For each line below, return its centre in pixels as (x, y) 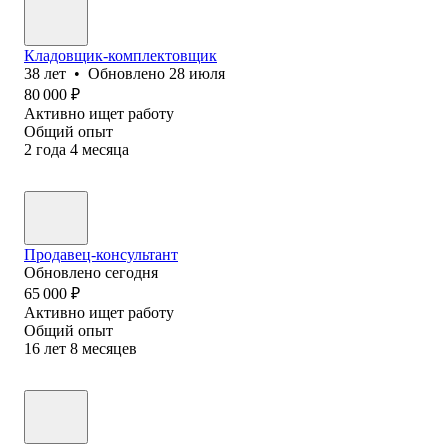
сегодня (131, 272)
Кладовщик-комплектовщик (120, 55)
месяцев (109, 348)
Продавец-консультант (101, 254)
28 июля (197, 73)
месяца (105, 149)
